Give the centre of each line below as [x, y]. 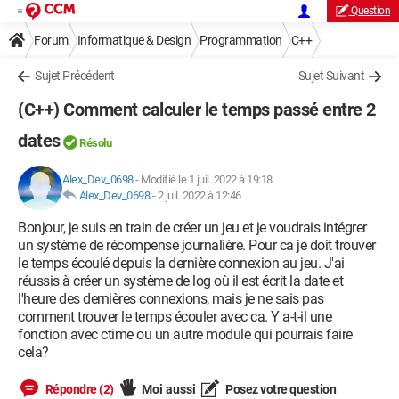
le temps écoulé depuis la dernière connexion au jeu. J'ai [181, 263]
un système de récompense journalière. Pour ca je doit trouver [197, 245]
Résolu [95, 143]
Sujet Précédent [75, 76]
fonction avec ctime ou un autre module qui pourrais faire [185, 334]
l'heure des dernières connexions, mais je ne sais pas [171, 299]
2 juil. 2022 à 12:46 [199, 195]
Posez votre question [279, 389]
